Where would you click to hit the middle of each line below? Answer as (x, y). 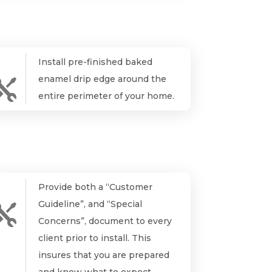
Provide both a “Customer (96, 187)
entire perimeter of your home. (107, 96)
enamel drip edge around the (103, 79)
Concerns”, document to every (105, 221)
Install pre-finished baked (96, 62)
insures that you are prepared (104, 255)
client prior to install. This (95, 238)
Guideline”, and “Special (90, 204)
